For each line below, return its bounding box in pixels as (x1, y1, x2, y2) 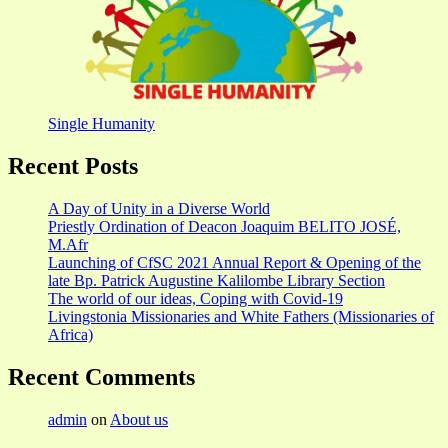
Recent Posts (8, 153, 138, 180)
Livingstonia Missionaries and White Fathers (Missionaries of (48, 307, 434, 325)
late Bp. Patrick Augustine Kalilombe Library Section (48, 271, 385, 289)
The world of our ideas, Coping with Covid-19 (48, 289, 343, 307)
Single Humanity (48, 115, 155, 133)
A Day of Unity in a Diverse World (48, 199, 270, 217)
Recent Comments (8, 363, 195, 390)
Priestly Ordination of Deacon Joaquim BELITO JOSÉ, (48, 217, 401, 235)
